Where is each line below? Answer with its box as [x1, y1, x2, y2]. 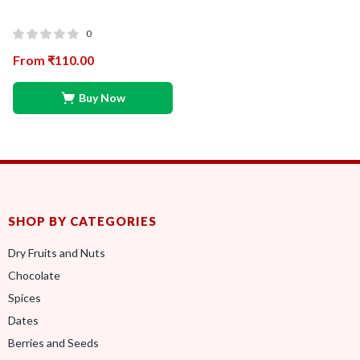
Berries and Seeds [8, 336, 99, 350]
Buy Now [79, 91, 125, 104]
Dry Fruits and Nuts [8, 246, 105, 260]
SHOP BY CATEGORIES [8, 214, 157, 228]
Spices [8, 291, 41, 305]
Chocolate [8, 268, 60, 282]
